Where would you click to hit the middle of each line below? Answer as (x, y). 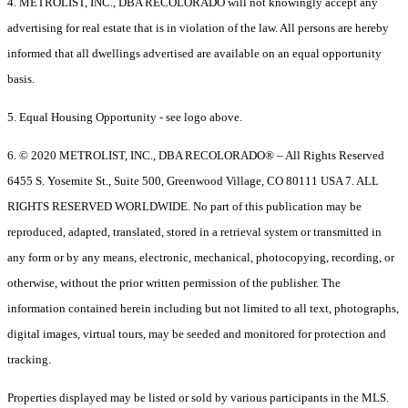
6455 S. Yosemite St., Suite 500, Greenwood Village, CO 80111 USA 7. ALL (193, 181)
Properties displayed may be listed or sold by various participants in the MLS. (198, 398)
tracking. (29, 360)
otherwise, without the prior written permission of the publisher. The (174, 283)
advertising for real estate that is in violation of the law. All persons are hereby (198, 28)
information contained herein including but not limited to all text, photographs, (203, 309)
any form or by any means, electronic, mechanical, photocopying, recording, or (201, 258)
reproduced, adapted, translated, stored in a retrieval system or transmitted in (194, 232)
